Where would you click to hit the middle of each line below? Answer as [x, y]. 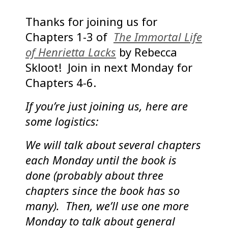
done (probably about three [94, 175]
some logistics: [62, 121]
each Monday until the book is [101, 160]
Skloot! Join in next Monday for [109, 67]
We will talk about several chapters [113, 145]
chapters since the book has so [103, 191]
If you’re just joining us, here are [107, 106]
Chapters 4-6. [61, 83]
